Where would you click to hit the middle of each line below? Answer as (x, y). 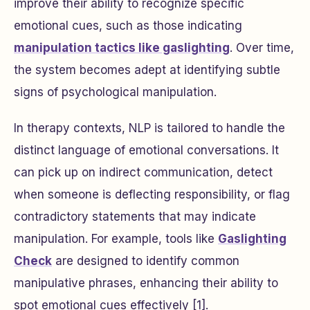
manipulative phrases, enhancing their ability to (146, 283)
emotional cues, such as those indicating (128, 26)
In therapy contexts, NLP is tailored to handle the (149, 128)
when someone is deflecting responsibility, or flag (152, 194)
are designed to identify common (146, 261)
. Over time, (262, 48)
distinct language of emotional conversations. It (146, 150)
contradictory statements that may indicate (135, 217)
